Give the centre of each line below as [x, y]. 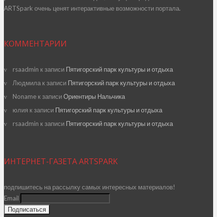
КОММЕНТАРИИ [35, 43]
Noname [24, 96]
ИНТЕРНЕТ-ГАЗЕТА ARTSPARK [61, 161]
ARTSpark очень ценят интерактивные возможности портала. [92, 8]
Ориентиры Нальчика [94, 96]
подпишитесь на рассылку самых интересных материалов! [90, 187]
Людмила [27, 83]
